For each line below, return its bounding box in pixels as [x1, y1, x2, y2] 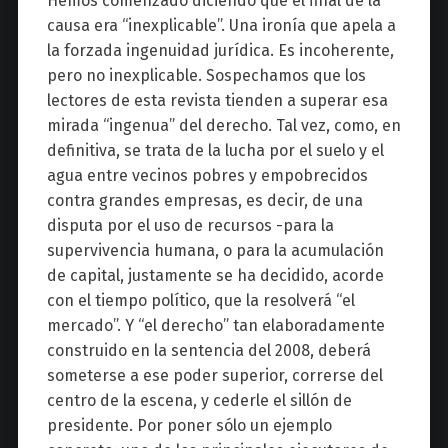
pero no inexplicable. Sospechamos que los [46, 66, 366, 86]
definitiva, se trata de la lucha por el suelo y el [46, 141, 384, 161]
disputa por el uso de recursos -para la [46, 216, 334, 236]
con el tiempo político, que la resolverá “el [46, 291, 355, 311]
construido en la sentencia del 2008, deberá [46, 341, 371, 361]
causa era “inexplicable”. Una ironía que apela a [46, 16, 396, 36]
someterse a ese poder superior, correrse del [46, 366, 383, 386]
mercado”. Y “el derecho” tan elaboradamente [46, 316, 385, 336]
